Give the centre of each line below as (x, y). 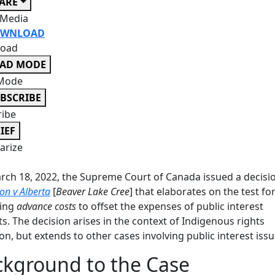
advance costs (46, 206)
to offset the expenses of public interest (170, 206)
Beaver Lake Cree (93, 191)
